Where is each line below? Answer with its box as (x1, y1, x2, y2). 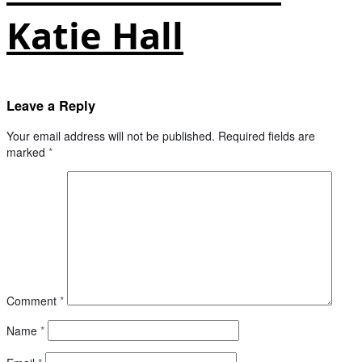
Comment (6, 293, 60, 309)
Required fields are (218, 128, 315, 145)
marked (6, 144, 48, 161)
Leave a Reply (6, 95, 95, 115)
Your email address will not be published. (6, 128, 215, 145)
